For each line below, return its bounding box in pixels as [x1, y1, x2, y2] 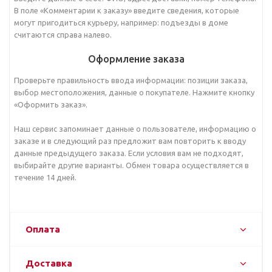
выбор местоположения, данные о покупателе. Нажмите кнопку [14, 88, 254, 97]
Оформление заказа [87, 53, 185, 64]
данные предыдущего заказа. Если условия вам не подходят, [14, 149, 243, 157]
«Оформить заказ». [14, 100, 87, 109]
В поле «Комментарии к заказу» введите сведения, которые [14, 6, 239, 15]
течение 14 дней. [14, 173, 76, 182]
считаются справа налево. [14, 30, 112, 39]
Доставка [25, 258, 72, 268]
